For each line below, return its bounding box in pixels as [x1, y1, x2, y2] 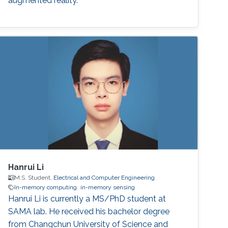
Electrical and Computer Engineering [53, 174, 155, 182]
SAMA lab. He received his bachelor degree [8, 207, 170, 217]
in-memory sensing [80, 184, 135, 191]
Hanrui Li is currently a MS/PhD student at [8, 194, 166, 204]
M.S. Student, [14, 174, 54, 182]
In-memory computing [14, 184, 77, 191]
